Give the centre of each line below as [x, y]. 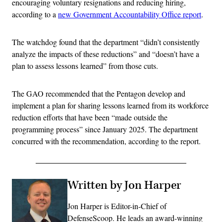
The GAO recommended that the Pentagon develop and [99, 94]
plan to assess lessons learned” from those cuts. [85, 66]
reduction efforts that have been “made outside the [90, 117]
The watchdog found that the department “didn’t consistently [106, 42]
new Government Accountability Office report [130, 14]
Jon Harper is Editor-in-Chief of [117, 206]
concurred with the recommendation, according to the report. [106, 141]
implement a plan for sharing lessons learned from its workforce [110, 106]
